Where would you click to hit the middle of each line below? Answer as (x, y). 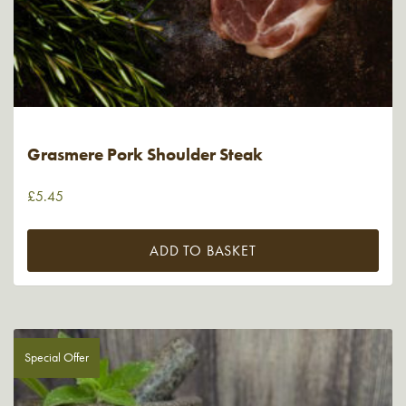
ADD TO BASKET (203, 251)
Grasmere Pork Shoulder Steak (145, 154)
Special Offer (57, 357)
